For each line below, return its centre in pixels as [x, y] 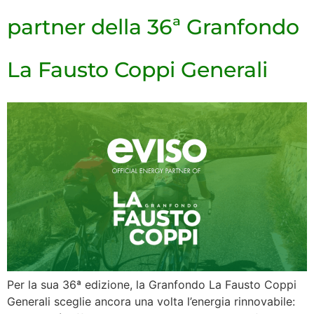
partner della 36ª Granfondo [153, 27]
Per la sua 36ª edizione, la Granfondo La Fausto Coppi [152, 284]
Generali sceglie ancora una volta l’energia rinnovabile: [151, 301]
